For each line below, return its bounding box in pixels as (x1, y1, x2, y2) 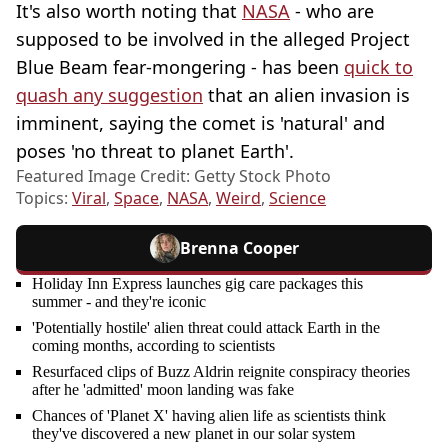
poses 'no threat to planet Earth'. (16, 139, 294, 164)
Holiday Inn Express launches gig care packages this (32, 275, 363, 293)
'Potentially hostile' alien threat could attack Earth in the (32, 319, 380, 337)
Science (269, 187, 326, 210)
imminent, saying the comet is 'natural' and (16, 111, 385, 136)
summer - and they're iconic (32, 293, 206, 311)
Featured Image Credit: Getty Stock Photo (16, 165, 331, 188)
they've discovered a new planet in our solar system (32, 425, 355, 443)
